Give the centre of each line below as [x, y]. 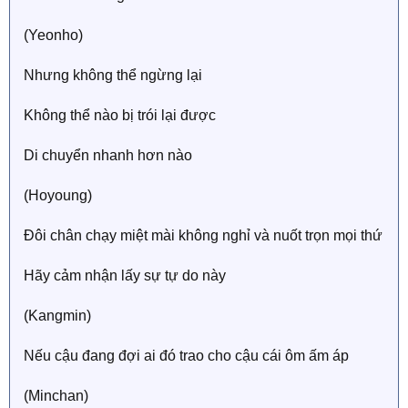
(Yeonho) [53, 35]
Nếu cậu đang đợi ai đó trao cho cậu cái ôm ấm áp [186, 355]
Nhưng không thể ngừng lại [113, 75]
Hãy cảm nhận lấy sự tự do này [125, 275]
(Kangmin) [57, 315]
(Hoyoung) [58, 195]
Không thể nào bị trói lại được [120, 115]
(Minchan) [56, 395]
